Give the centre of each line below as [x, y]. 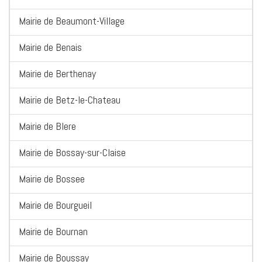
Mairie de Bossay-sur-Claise [72, 153]
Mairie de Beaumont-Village [72, 21]
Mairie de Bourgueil [55, 205]
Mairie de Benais [50, 47]
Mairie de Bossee [52, 179]
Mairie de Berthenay [57, 74]
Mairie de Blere [47, 126]
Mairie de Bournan [53, 232]
